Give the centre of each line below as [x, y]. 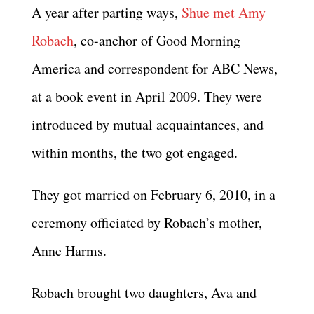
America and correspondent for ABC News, [155, 68]
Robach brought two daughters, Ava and [144, 293]
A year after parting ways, [107, 12]
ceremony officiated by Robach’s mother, [147, 223]
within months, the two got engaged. [135, 152]
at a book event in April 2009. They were [147, 96]
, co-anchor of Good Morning [157, 40]
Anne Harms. [69, 251]
